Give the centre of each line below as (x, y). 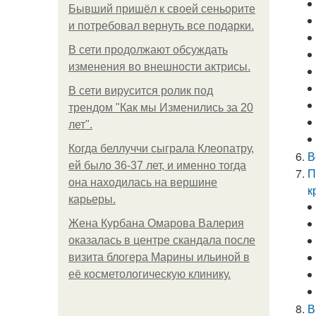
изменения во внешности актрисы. (159, 67)
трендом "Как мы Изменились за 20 (161, 108)
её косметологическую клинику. (150, 274)
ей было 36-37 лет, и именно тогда (157, 165)
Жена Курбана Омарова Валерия (156, 223)
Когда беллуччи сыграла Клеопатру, (161, 148)
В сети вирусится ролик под (141, 91)
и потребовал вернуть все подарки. (161, 26)
